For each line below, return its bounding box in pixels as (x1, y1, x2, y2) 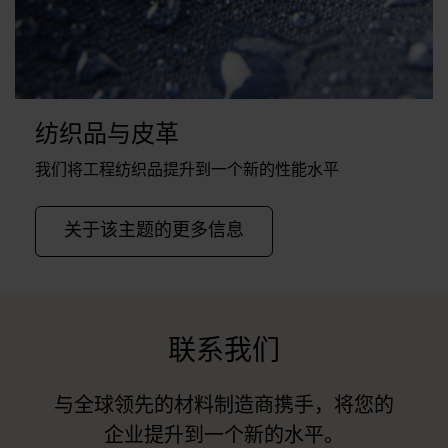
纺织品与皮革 (35, 118, 179, 151)
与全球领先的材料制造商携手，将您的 (54, 392, 394, 420)
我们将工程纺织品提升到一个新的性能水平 (35, 159, 339, 181)
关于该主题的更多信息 (64, 218, 244, 243)
